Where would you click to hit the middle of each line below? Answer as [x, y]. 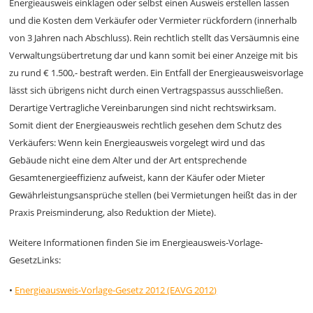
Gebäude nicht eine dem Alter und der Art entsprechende [128, 160]
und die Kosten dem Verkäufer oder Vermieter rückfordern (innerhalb [153, 20]
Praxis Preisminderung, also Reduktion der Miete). [113, 212]
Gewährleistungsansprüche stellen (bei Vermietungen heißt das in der [153, 195]
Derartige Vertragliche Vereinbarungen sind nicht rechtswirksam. [143, 108]
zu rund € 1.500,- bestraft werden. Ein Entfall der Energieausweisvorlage [156, 73]
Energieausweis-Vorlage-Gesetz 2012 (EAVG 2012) [116, 290]
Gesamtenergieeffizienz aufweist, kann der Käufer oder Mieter [137, 177]
